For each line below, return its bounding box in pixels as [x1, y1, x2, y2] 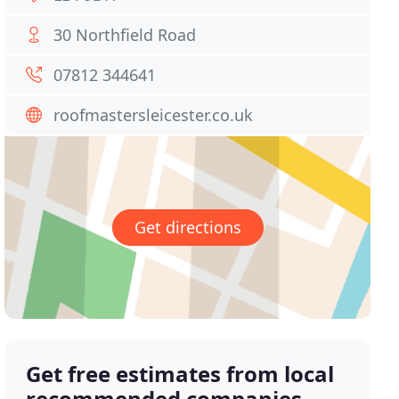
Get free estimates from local [26, 359, 335, 389]
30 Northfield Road [53, 24, 197, 45]
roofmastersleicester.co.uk [53, 104, 254, 126]
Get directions [134, 216, 241, 239]
